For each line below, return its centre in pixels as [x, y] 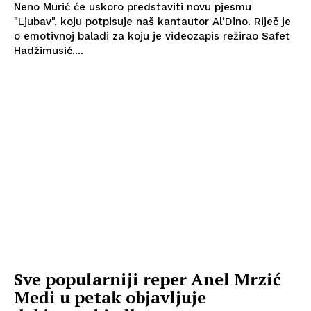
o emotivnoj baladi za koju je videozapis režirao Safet [152, 36]
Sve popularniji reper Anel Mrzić [148, 279]
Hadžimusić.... [49, 50]
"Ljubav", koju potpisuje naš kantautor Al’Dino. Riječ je [134, 21]
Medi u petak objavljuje [110, 297]
